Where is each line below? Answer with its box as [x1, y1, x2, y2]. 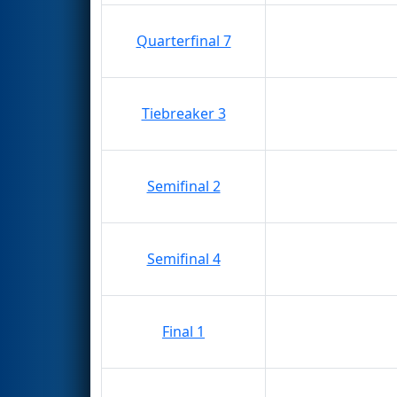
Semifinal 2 [146, 175, 221, 196]
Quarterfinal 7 [136, 30, 231, 51]
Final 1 [162, 321, 205, 341]
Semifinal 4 [146, 248, 221, 269]
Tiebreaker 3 [141, 103, 226, 123]
